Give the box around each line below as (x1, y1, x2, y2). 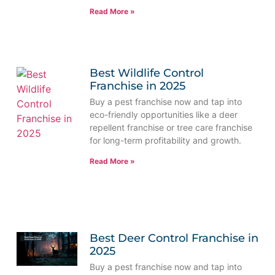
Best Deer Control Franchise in (89, 231, 258, 245)
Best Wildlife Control (89, 66, 204, 80)
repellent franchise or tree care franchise (89, 122, 252, 133)
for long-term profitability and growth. (89, 135, 241, 146)
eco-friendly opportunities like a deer (89, 109, 238, 120)
